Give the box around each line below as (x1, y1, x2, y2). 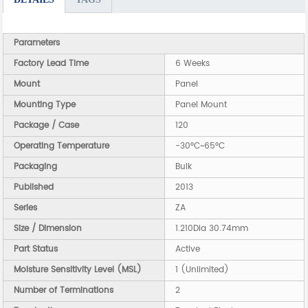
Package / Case (14, 119, 80, 133)
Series (14, 201, 38, 215)
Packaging (14, 160, 58, 174)
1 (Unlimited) (175, 263, 230, 277)
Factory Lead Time (14, 57, 89, 71)
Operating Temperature (14, 140, 110, 153)
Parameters (14, 36, 60, 50)
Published (14, 181, 54, 195)
